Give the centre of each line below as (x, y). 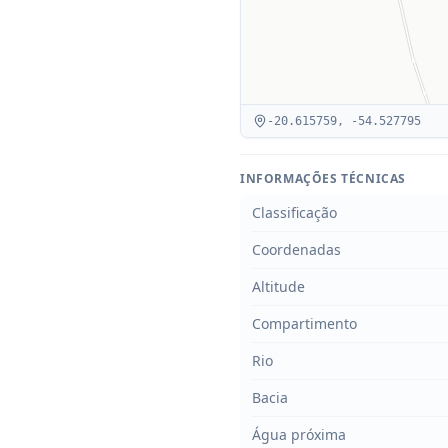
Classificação (294, 212)
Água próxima (299, 434)
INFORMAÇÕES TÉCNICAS (323, 178)
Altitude (278, 286)
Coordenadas (296, 249)
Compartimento (304, 323)
